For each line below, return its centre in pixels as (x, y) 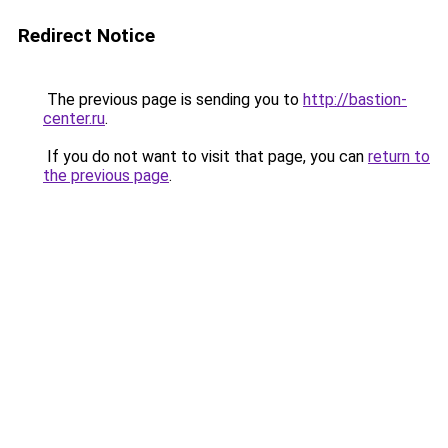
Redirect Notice (86, 35)
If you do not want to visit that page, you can (205, 156)
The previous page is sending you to (173, 99)
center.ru (74, 118)
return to (399, 156)
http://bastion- (355, 99)
